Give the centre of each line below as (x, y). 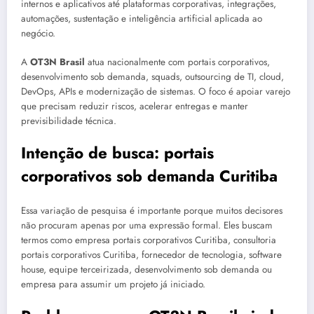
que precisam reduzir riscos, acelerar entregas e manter (135, 106)
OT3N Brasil (57, 62)
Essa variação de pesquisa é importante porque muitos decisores (152, 211)
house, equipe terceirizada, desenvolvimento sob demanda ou (146, 270)
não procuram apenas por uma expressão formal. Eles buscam (147, 226)
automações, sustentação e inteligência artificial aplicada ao (142, 19)
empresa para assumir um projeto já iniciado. (113, 285)
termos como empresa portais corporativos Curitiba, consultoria (149, 240)
